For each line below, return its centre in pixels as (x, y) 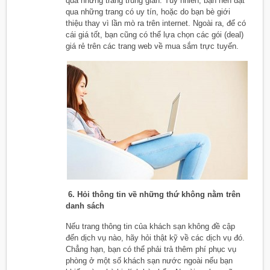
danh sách (85, 206)
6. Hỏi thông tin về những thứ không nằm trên (153, 194)
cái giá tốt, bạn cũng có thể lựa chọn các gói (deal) (155, 34)
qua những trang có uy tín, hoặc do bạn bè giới (148, 11)
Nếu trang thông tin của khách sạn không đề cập (150, 226)
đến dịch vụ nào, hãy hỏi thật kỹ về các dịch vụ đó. (155, 237)
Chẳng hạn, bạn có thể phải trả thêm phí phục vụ (151, 249)
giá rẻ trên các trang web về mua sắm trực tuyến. (152, 46)
